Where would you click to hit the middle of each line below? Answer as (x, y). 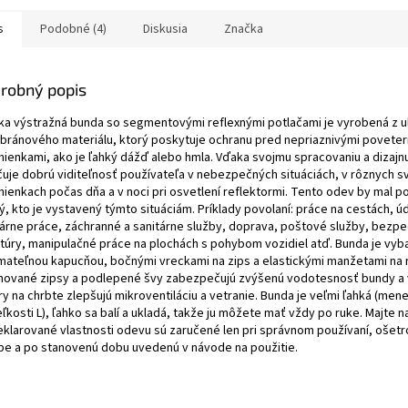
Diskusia (165, 30)
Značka (244, 30)
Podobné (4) (73, 30)
